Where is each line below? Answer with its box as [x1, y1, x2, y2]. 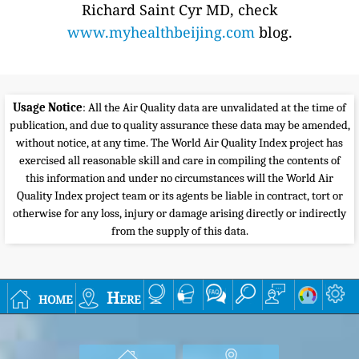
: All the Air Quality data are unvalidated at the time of [83, 100, 346, 115]
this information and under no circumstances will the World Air [26, 171, 333, 185]
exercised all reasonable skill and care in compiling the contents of [18, 153, 341, 167]
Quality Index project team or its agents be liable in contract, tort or [16, 188, 343, 203]
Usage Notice [13, 100, 83, 115]
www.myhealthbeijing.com [67, 22, 255, 42]
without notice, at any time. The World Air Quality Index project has [16, 135, 343, 150]
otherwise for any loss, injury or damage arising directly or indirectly [13, 206, 346, 220]
